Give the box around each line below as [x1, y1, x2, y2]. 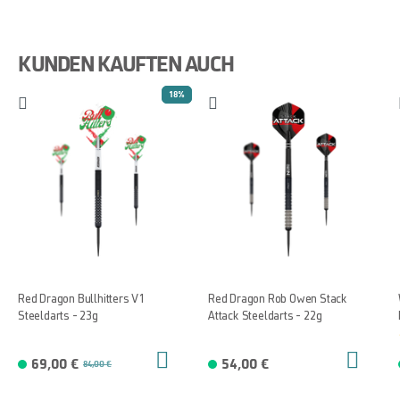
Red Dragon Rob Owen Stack [208, 292, 347, 306]
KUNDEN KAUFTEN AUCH [18, 51, 234, 79]
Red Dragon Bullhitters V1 [18, 292, 145, 306]
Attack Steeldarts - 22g [208, 309, 322, 323]
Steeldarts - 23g [18, 309, 98, 323]
